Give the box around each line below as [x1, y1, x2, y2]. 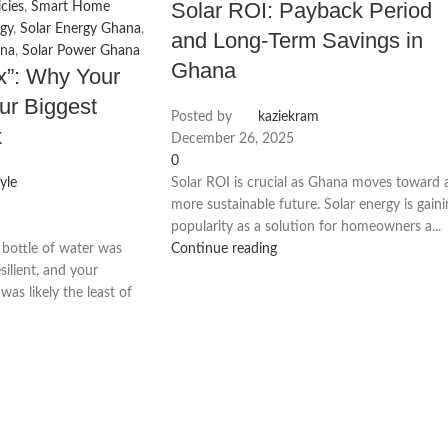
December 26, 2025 [171, 131, 295, 146]
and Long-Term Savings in [171, 27, 424, 53]
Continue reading [171, 241, 278, 256]
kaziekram [258, 109, 320, 124]
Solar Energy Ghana [19, 21, 141, 36]
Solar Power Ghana [21, 43, 140, 58]
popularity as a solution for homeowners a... [171, 219, 442, 234]
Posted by [171, 109, 233, 124]
